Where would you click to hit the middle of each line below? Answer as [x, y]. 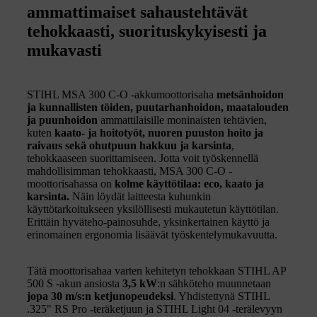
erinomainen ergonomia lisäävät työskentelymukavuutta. [152, 234]
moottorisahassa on [71, 183]
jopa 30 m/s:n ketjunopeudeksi [100, 296]
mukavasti [64, 50]
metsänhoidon [250, 94]
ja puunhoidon [62, 120]
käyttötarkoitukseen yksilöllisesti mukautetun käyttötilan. [153, 209]
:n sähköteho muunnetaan [214, 283]
